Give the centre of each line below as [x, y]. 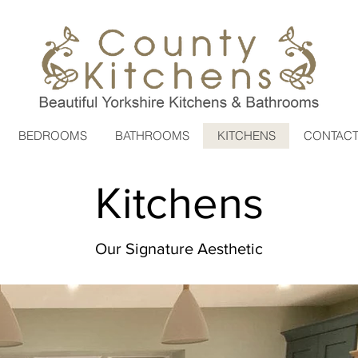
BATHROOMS [152, 135]
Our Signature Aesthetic [179, 249]
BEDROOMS [53, 135]
